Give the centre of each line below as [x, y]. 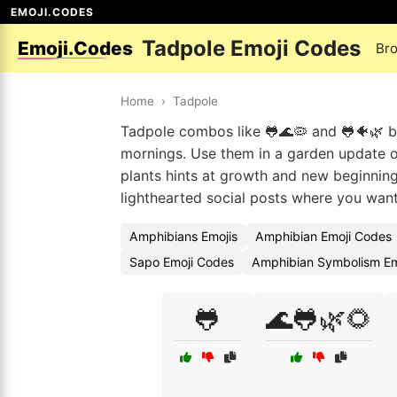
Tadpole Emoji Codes [251, 48]
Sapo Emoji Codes [182, 262]
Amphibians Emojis [183, 236]
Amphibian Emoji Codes [323, 236]
